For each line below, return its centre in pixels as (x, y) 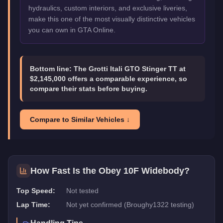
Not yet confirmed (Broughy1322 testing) (130, 204)
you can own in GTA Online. (72, 30)
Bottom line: (52, 68)
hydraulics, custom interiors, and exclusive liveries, (108, 8)
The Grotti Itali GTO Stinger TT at (130, 68)
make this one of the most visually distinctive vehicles (112, 19)
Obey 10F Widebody (141, 170)
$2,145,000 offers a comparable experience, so (109, 78)
